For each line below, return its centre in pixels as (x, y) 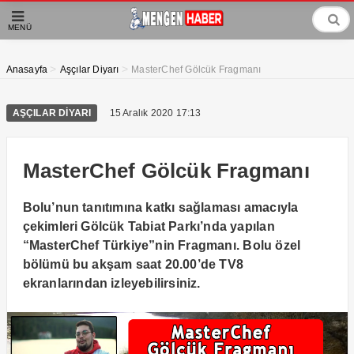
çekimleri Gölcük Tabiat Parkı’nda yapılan (149, 226)
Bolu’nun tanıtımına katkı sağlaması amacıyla (160, 207)
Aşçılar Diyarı (89, 70)
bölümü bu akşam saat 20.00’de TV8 (133, 264)
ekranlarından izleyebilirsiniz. (111, 283)
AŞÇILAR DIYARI (52, 113)
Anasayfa (27, 70)
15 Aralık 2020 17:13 (155, 113)
